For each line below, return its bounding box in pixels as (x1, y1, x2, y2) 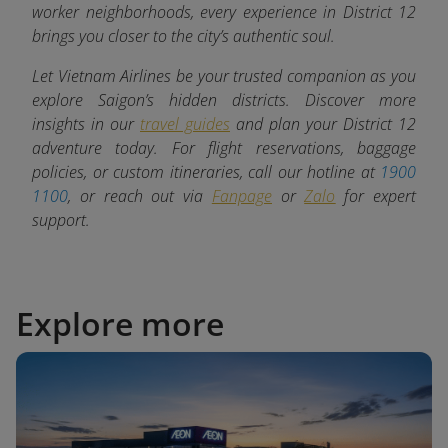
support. (32, 208, 90, 231)
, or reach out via (68, 184, 212, 207)
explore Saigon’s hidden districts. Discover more (32, 88, 416, 111)
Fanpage (211, 184, 272, 207)
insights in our (32, 112, 140, 135)
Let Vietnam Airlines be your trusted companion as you (32, 64, 416, 87)
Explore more (16, 301, 224, 345)
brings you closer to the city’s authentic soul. (32, 24, 335, 47)
